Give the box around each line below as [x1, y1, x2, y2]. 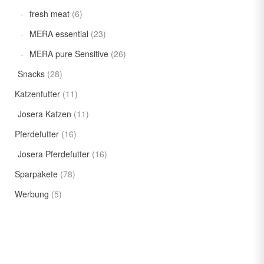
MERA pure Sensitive [29, 48, 108, 60]
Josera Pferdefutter [18, 148, 90, 160]
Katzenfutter [15, 88, 60, 100]
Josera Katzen [18, 108, 71, 120]
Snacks [18, 68, 45, 80]
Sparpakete [15, 168, 58, 180]
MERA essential [29, 28, 88, 40]
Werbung [15, 188, 49, 200]
